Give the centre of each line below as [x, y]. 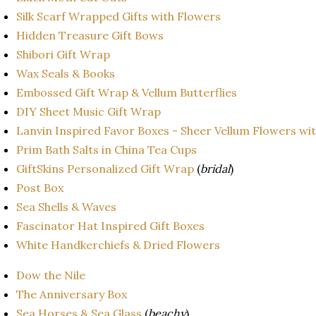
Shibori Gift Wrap [65, 54]
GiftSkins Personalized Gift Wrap [105, 168]
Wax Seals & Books [67, 73]
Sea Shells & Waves [68, 206]
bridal [215, 168]
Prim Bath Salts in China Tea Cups [108, 149]
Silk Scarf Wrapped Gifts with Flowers [120, 16]
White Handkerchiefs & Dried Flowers [120, 244]
